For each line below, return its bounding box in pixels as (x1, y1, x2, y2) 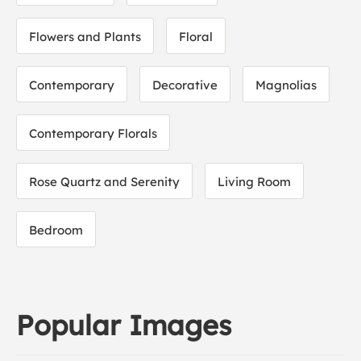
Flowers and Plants (29, 29, 141, 44)
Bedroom (29, 222, 83, 238)
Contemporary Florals (29, 126, 157, 141)
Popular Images (16, 308, 231, 342)
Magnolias (255, 77, 317, 93)
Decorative (152, 77, 218, 93)
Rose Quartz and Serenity (29, 174, 180, 189)
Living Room (218, 174, 291, 189)
